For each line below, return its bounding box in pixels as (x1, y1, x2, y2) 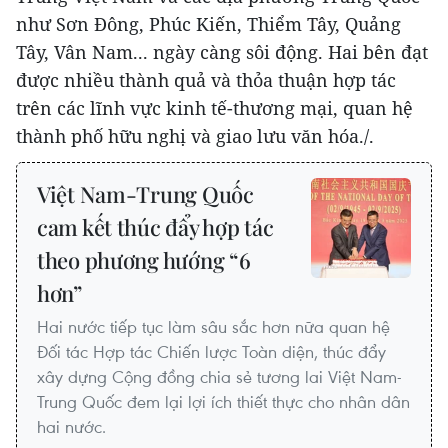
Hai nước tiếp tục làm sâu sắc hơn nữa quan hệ (37, 314, 390, 338)
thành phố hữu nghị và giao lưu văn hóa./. (16, 123, 374, 148)
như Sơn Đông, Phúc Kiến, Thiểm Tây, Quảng (16, 11, 401, 36)
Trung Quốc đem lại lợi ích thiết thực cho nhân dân (37, 389, 410, 413)
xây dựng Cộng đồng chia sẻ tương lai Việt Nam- (37, 364, 402, 388)
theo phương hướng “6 (37, 244, 251, 275)
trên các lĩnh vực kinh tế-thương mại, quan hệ (16, 95, 413, 120)
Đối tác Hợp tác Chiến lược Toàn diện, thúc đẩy (37, 339, 386, 363)
